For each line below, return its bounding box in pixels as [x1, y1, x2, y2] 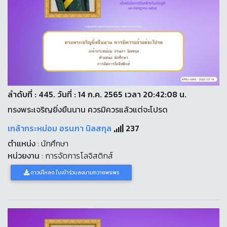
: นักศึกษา [35, 137, 68, 150]
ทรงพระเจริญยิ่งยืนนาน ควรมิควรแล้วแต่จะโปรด [8, 103, 168, 116]
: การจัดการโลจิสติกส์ [40, 149, 113, 162]
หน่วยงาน [8, 149, 40, 162]
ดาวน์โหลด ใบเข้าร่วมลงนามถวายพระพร [29, 169, 119, 177]
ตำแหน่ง [8, 137, 35, 150]
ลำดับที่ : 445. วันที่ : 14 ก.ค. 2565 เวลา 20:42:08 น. [8, 88, 186, 101]
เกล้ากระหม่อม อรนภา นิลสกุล [8, 122, 113, 135]
